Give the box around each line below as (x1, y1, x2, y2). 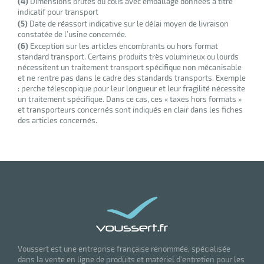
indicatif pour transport (18, 7, 98, 17)
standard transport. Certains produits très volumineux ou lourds (18, 52, 239, 62)
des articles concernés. (18, 115, 97, 126)
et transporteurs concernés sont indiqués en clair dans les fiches (18, 105, 243, 115)
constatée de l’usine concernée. (18, 29, 127, 39)
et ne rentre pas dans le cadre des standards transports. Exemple (18, 73, 246, 83)
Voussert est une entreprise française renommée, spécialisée (18, 244, 230, 254)
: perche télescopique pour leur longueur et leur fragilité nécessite (18, 84, 245, 94)
